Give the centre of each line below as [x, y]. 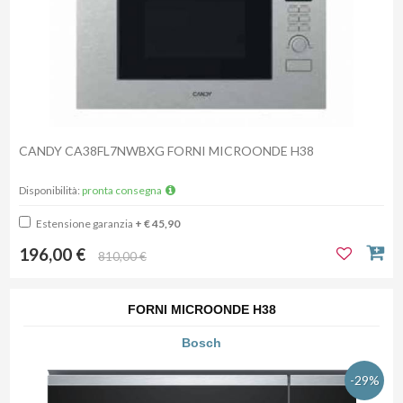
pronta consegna [123, 191]
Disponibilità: [50, 191]
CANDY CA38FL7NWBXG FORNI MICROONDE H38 [168, 151]
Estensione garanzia [85, 224]
